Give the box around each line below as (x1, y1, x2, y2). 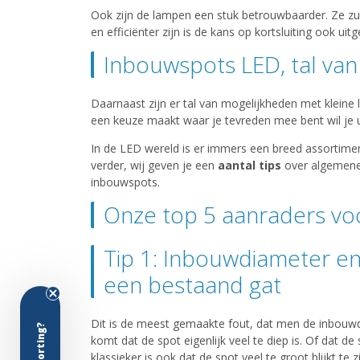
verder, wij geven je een (90, 157, 218, 174)
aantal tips (217, 157, 281, 174)
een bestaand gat (103, 269, 281, 301)
